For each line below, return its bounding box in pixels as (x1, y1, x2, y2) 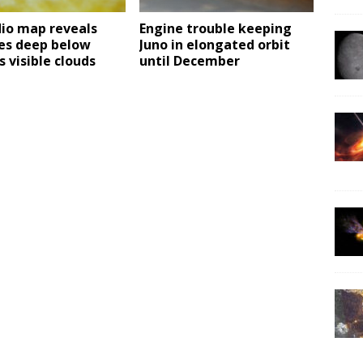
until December (139, 51, 241, 70)
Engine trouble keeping (139, 19, 293, 37)
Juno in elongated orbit (139, 35, 291, 53)
